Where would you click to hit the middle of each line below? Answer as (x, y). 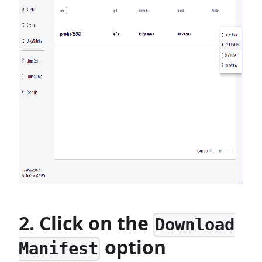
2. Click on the (86, 223)
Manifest (58, 249)
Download (195, 225)
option (133, 247)
